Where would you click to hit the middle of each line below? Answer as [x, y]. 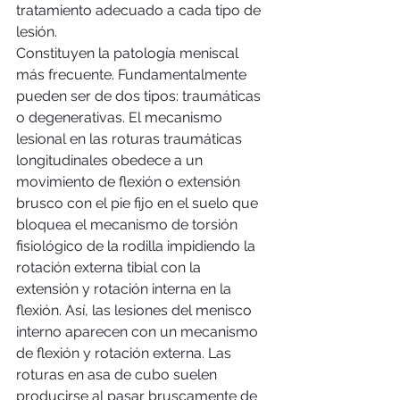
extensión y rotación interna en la [125, 288]
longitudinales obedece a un [111, 160]
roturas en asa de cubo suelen [118, 374]
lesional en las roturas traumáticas [131, 138]
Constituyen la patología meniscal [129, 53]
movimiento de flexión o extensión [130, 181]
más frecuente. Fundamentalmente [133, 74]
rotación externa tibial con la [110, 267]
